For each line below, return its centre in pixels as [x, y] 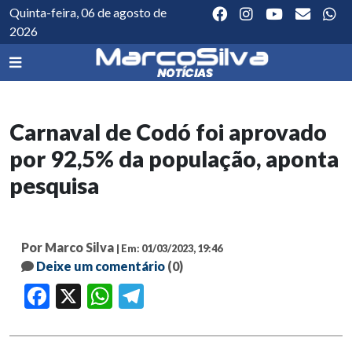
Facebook [71, 297]
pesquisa [54, 186]
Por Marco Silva [68, 247]
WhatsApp [136, 297]
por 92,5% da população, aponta [174, 159]
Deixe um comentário [101, 266]
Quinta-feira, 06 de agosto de [88, 12]
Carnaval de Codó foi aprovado [168, 132]
